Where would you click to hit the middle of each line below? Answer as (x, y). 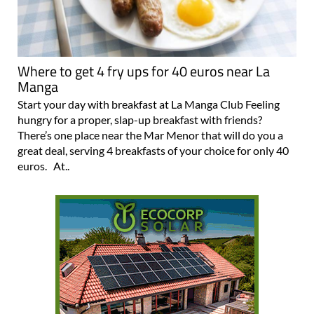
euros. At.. (43, 140)
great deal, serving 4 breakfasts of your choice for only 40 (153, 125)
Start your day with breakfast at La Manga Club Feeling (149, 78)
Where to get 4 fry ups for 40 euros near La (144, 46)
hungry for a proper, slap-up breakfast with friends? (140, 94)
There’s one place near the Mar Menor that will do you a (150, 109)
